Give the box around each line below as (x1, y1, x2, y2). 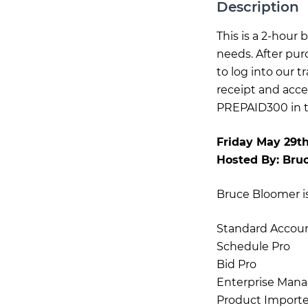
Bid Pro (216, 258, 256, 271)
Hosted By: (216, 153, 283, 166)
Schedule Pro (216, 240, 290, 253)
